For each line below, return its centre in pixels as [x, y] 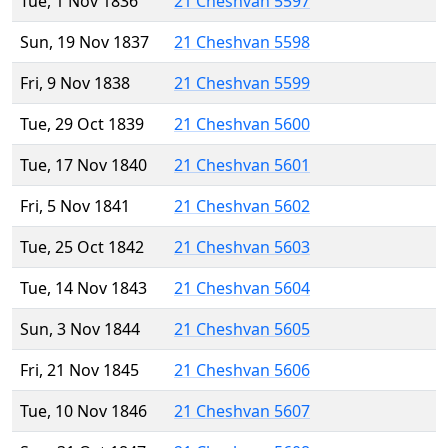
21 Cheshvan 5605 [242, 329]
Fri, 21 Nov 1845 [79, 370]
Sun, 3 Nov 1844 [80, 329]
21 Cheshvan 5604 [242, 288]
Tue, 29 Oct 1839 [82, 124]
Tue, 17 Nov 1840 [83, 165]
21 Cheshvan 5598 [242, 42]
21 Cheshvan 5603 [242, 247]
